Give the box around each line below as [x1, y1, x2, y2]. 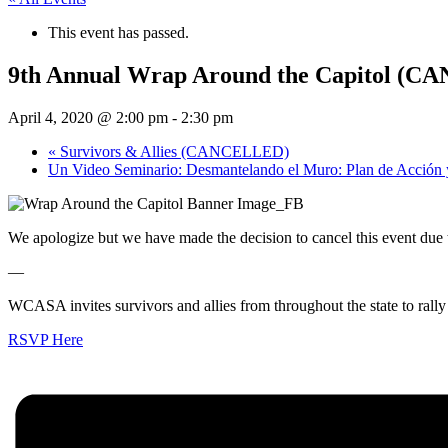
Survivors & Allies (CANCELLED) [56, 142, 289, 160]
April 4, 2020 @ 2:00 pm [8, 108, 168, 126]
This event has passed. [48, 23, 189, 41]
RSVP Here [8, 330, 83, 348]
